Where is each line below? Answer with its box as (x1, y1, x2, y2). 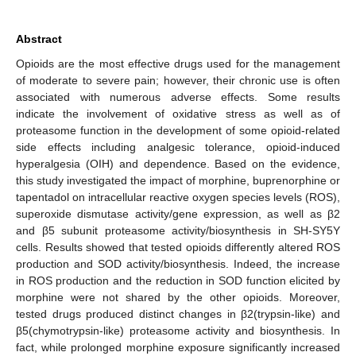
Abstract (16, 32, 62, 45)
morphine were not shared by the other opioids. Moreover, (16, 290, 340, 304)
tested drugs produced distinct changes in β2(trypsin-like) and (16, 307, 340, 320)
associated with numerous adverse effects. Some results (16, 90, 340, 103)
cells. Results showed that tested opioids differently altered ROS (16, 240, 340, 253)
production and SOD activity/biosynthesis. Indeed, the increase (16, 257, 340, 270)
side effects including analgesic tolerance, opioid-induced (16, 140, 340, 153)
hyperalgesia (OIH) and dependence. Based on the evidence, (16, 157, 340, 170)
